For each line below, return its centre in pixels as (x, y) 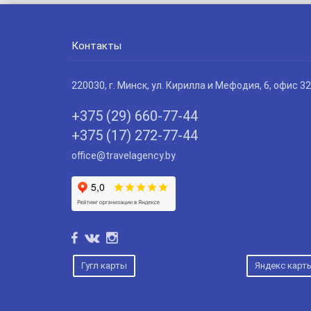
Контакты (96, 46)
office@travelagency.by (123, 156)
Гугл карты (104, 266)
